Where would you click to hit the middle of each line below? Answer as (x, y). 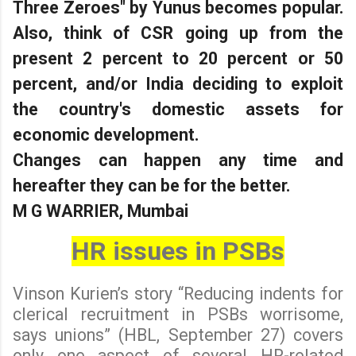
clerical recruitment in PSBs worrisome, (178, 314)
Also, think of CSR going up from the (178, 33)
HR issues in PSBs (178, 251)
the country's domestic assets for (178, 109)
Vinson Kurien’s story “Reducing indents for (178, 293)
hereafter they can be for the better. (151, 185)
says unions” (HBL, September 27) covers (178, 335)
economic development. (106, 134)
